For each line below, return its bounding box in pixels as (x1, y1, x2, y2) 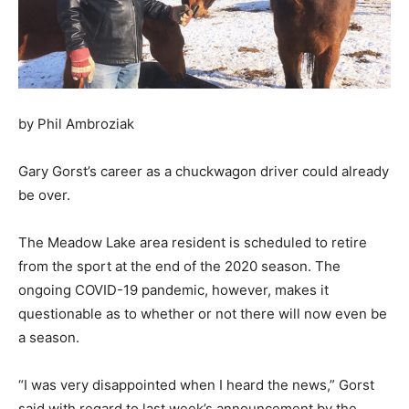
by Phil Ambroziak (18, 114, 134, 132)
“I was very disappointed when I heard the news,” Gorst (18, 375, 374, 393)
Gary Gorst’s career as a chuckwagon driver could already (18, 162, 389, 180)
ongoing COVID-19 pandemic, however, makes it (18, 280, 329, 299)
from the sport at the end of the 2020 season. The (18, 257, 341, 275)
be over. (18, 185, 70, 204)
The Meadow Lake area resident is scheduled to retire (18, 233, 367, 251)
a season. (18, 328, 79, 346)
